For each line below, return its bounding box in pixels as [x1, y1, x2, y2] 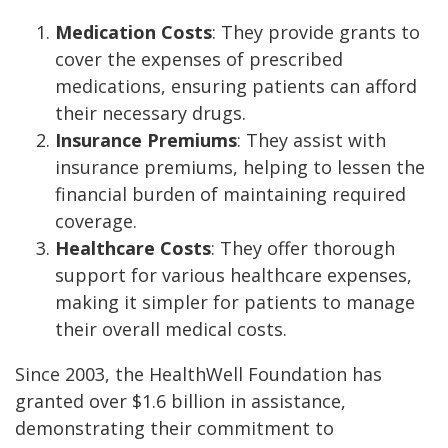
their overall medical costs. [55, 317, 287, 342]
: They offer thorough [211, 236, 395, 261]
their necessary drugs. [55, 101, 246, 126]
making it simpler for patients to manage [55, 290, 415, 315]
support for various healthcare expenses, [55, 263, 412, 288]
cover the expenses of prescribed [55, 47, 343, 72]
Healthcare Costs [55, 236, 211, 261]
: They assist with [237, 128, 386, 153]
